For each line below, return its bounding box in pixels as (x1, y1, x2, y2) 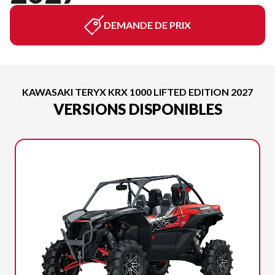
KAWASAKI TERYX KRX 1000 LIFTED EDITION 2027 (22, 86, 253, 98)
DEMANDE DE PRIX (104, 19, 191, 31)
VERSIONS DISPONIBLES (53, 100, 222, 118)
